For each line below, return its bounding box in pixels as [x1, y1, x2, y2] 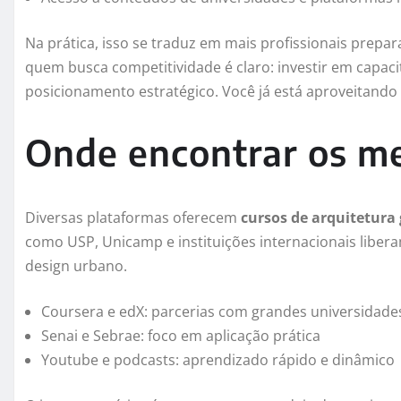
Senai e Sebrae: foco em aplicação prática [41, 325, 320, 346]
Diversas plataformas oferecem [25, 207, 241, 227]
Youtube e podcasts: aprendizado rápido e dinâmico [41, 349, 395, 370]
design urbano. [25, 255, 127, 276]
